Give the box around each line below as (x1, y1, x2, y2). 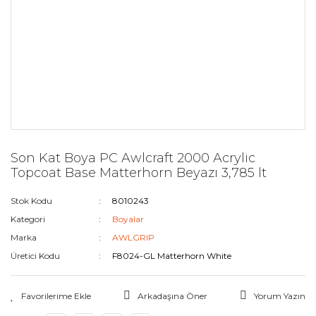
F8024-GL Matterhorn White (112, 250, 232, 261)
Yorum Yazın (254, 291, 305, 301)
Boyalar (112, 214, 145, 224)
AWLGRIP (112, 232, 155, 243)
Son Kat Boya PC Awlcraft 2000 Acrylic (11, 150, 255, 166)
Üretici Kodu (11, 250, 60, 261)
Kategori (11, 214, 45, 224)
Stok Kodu (11, 195, 52, 206)
